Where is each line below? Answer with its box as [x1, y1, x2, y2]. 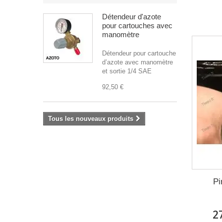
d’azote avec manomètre [102, 58, 173, 66]
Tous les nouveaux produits [48, 115, 133, 122]
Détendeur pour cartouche [102, 50, 176, 57]
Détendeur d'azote [102, 12, 161, 21]
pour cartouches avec [102, 21, 172, 30]
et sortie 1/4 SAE [102, 67, 152, 75]
